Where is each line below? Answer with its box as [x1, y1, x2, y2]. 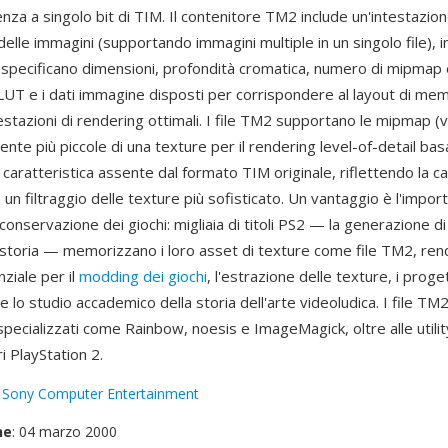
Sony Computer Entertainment [2, 384, 199, 403]
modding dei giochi [79, 266, 207, 286]
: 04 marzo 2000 [12, 422, 117, 441]
